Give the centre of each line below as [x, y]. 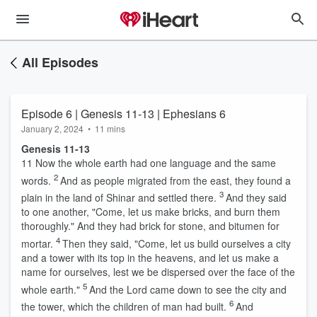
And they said [256, 198]
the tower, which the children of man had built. [124, 307]
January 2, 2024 [52, 128]
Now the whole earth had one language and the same [154, 163]
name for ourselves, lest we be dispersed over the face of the [158, 271]
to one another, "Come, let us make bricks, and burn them [151, 212]
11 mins [110, 128]
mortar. [37, 243]
